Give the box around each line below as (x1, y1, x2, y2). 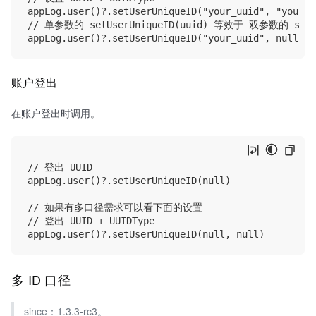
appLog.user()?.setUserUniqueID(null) (28, 174, 231, 186)
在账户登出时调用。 (11, 106, 100, 121)
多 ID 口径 (11, 269, 75, 288)
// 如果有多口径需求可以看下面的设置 (28, 201, 202, 213)
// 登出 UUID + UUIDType (28, 214, 154, 226)
